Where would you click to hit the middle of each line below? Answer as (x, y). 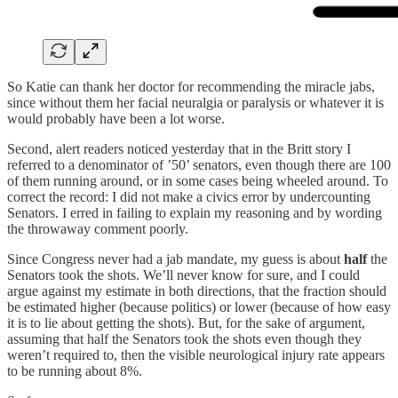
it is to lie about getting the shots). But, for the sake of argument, (186, 322)
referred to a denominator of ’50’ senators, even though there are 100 (199, 164)
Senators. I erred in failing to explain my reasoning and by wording (195, 212)
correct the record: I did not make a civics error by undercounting (189, 196)
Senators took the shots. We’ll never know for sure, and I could (183, 275)
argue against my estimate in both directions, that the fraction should (197, 291)
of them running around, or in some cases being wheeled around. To (198, 180)
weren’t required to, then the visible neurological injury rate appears (196, 354)
